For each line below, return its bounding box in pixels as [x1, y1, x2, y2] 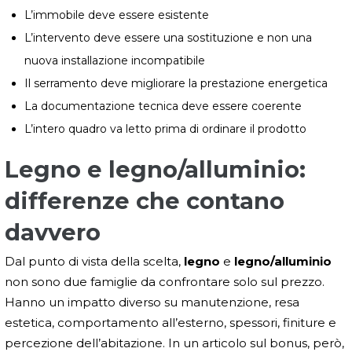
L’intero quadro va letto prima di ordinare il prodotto [24, 121, 306, 136]
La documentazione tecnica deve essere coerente [24, 98, 302, 113]
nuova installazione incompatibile [24, 53, 205, 68]
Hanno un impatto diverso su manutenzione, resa [5, 294, 299, 310]
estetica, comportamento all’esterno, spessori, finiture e [5, 314, 336, 330]
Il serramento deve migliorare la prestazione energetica [24, 75, 328, 90]
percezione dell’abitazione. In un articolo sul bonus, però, [5, 335, 344, 350]
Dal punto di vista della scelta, [5, 253, 184, 269]
